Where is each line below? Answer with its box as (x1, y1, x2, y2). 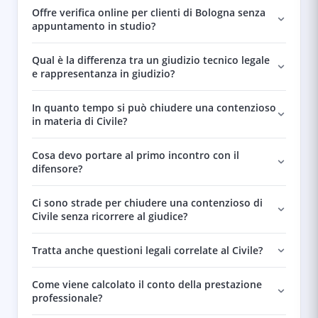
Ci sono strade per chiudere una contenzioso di (32, 196, 263, 209)
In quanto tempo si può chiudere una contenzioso (32, 101, 276, 114)
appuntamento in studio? (32, 19, 155, 33)
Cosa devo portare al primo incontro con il (32, 148, 239, 162)
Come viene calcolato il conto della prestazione (32, 278, 262, 291)
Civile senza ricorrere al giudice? (32, 209, 187, 223)
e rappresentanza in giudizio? (32, 67, 175, 80)
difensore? (32, 162, 82, 175)
